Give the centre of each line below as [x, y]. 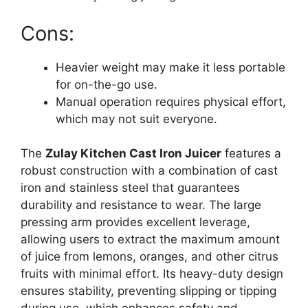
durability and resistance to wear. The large [141, 205]
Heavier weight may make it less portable [170, 67]
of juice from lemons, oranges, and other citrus [150, 257]
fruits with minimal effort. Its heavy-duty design [152, 274]
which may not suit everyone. [136, 119]
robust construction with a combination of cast [149, 171]
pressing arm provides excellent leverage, [135, 222]
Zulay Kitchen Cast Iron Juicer [133, 154]
